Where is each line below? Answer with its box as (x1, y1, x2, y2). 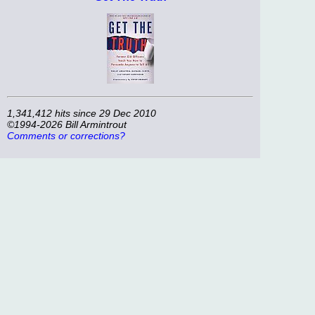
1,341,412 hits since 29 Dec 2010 (7, 108, 156, 120)
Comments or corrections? (7, 130, 125, 142)
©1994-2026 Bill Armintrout (7, 119, 127, 131)
